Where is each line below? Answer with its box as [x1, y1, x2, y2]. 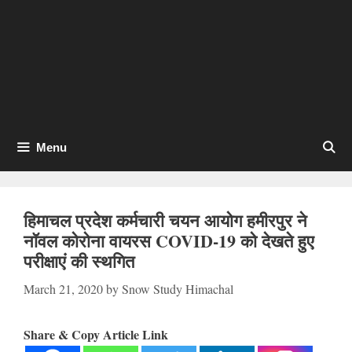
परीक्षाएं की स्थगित [24, 248, 134, 274]
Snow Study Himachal [122, 280, 233, 297]
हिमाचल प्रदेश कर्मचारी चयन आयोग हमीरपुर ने [24, 207, 307, 233]
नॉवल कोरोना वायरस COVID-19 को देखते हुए [24, 228, 314, 254]
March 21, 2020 [24, 280, 103, 297]
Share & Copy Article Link [24, 325, 168, 343]
